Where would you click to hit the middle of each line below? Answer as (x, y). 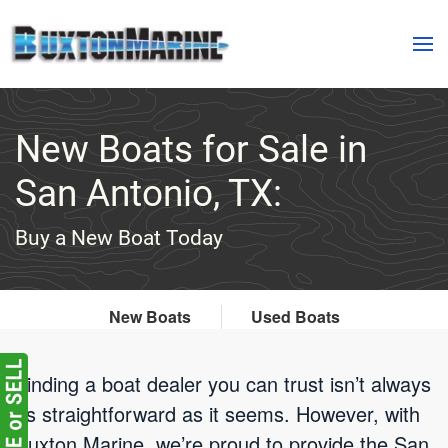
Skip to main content (117, 56)
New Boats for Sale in (191, 149)
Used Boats (295, 316)
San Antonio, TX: (148, 193)
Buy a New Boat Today (119, 238)
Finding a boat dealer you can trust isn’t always (223, 383)
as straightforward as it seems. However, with (217, 413)
